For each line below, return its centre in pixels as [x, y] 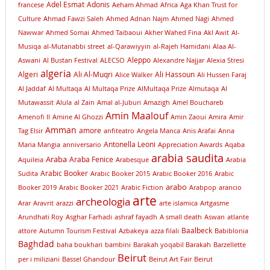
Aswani [29, 61]
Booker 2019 [37, 188]
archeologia [103, 202]
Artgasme [214, 203]
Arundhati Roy [40, 217]
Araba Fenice [91, 159]
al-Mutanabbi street [74, 47]
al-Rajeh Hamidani [181, 47]
